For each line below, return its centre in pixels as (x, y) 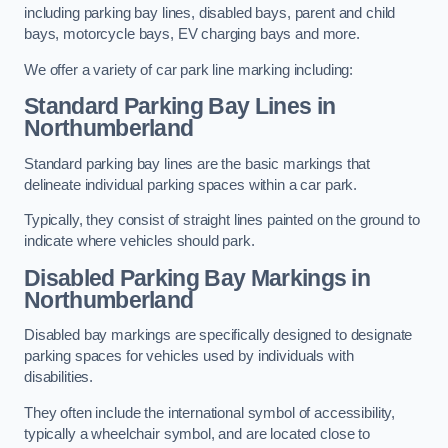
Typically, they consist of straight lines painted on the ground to (222, 220)
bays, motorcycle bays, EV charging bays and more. (192, 34)
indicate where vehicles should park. (139, 241)
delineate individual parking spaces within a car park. (191, 184)
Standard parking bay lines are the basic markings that (197, 163)
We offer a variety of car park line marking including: (189, 69)
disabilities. (59, 377)
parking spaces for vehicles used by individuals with (189, 356)
